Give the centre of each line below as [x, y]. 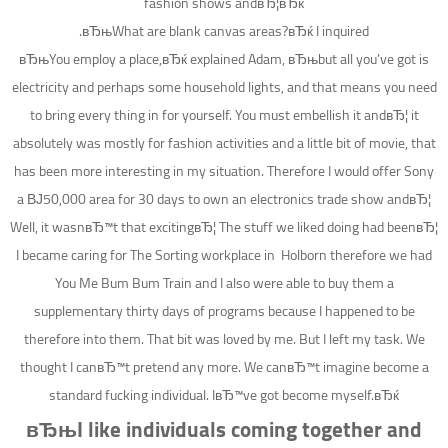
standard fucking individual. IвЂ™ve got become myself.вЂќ [224, 395]
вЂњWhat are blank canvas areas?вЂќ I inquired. [225, 31]
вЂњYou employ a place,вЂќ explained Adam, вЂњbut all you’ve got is [224, 59]
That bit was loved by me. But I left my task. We [284, 339]
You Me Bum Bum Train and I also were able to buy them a [224, 283]
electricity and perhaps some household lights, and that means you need [224, 87]
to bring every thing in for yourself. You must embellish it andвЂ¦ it [224, 115]
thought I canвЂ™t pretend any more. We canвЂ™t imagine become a [224, 367]
